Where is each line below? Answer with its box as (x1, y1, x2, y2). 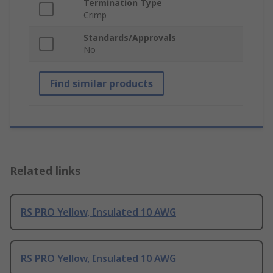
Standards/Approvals (83, 32, 176, 44)
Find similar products (50, 77, 153, 91)
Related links (10, 163, 81, 179)
